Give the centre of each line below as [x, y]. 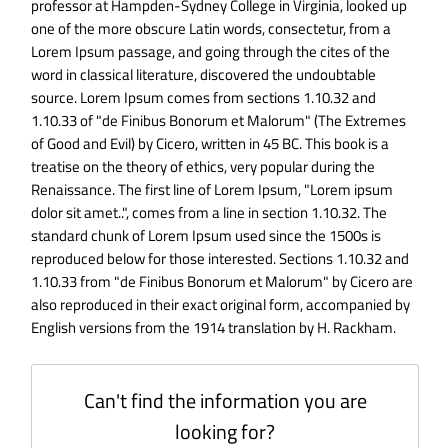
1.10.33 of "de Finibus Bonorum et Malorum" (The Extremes [219, 121]
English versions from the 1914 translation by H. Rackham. [214, 328]
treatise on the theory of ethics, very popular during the [203, 167]
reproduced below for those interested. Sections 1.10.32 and [220, 259]
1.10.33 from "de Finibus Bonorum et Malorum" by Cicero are [222, 282]
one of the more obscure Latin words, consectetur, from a [211, 29]
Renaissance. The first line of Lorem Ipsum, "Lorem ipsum [212, 190]
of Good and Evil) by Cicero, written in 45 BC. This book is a [210, 144]
